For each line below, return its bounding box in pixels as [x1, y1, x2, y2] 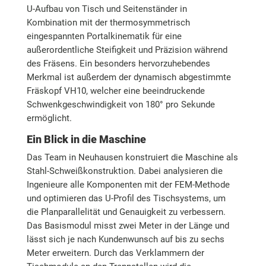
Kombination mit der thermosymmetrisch [26, 17, 190, 28]
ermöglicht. [26, 112, 72, 123]
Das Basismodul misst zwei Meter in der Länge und [26, 220, 229, 231]
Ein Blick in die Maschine [26, 132, 146, 145]
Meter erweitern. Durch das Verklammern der [26, 247, 204, 258]
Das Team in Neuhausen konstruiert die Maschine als [26, 151, 238, 163]
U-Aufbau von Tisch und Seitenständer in [26, 3, 187, 14]
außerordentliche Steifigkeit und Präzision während [26, 44, 227, 55]
